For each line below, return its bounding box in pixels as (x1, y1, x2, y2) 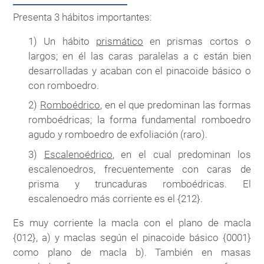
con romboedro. (28, 79, 100, 91)
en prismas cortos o (143, 35, 251, 47)
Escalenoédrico (44, 148, 113, 160)
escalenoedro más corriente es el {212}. (28, 192, 203, 204)
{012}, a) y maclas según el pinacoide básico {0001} (13, 231, 251, 243)
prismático (95, 35, 143, 47)
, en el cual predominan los (112, 148, 251, 160)
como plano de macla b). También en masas (13, 246, 251, 258)
